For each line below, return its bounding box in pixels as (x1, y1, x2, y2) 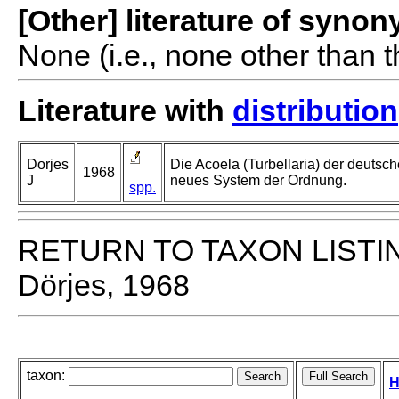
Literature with (18, 94, 232, 128)
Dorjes (27, 157, 69, 173)
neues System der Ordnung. (170, 173, 346, 189)
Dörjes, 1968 (18, 268, 190, 303)
